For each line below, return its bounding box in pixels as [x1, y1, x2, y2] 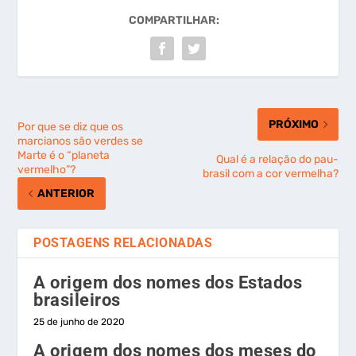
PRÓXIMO [268, 118, 319, 132]
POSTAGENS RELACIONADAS [33, 235, 213, 251]
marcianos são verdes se [17, 134, 144, 149]
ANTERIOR [37, 187, 95, 201]
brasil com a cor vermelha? [202, 167, 339, 181]
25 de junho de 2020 [33, 316, 126, 328]
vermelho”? [17, 163, 76, 177]
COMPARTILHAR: [129, 14, 219, 28]
